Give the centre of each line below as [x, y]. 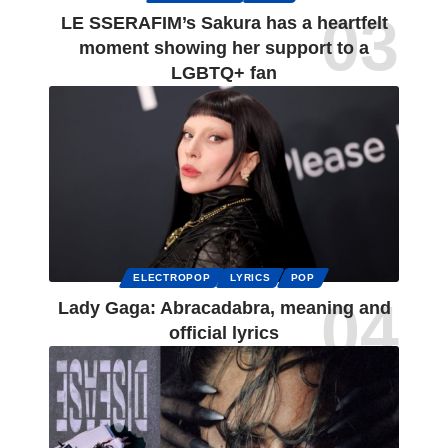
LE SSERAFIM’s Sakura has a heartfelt [224, 23]
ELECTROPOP [172, 278]
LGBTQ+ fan [224, 73]
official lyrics [224, 333]
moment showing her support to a [224, 48]
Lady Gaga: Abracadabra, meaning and [224, 308]
